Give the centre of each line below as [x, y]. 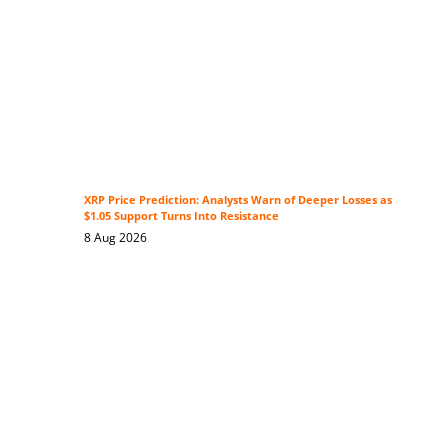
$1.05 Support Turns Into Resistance [181, 215]
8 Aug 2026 [115, 237]
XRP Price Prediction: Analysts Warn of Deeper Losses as [237, 199]
